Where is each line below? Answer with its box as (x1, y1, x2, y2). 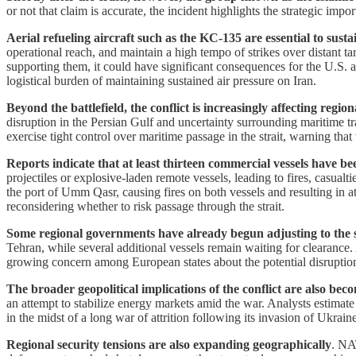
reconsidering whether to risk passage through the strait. (6, 199, 284, 213)
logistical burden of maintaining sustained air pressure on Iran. (6, 73, 316, 87)
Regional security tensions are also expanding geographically (6, 337, 331, 351)
